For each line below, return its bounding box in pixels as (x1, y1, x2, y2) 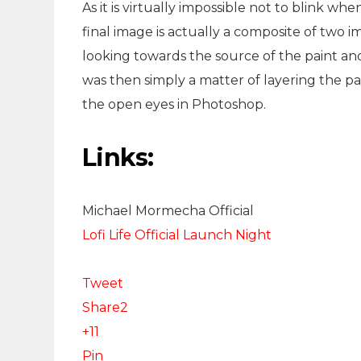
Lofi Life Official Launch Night (82, 227, 272, 243)
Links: (82, 143, 154, 172)
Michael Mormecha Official (82, 203, 254, 218)
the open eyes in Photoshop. (82, 97, 266, 112)
